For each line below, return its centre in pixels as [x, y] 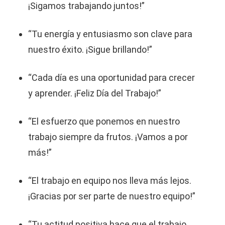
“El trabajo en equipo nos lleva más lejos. [110, 181]
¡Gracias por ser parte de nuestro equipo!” [112, 196]
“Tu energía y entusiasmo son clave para [110, 34]
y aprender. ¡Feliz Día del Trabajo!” [95, 93]
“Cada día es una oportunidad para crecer [111, 78]
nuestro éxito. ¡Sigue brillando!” [90, 49]
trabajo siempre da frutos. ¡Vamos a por [108, 137]
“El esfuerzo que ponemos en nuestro [104, 121]
